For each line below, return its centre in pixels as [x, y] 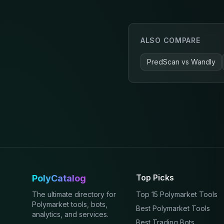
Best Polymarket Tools [173, 208]
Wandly [203, 62]
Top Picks [155, 178]
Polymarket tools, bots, [70, 204]
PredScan [163, 62]
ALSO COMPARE [170, 40]
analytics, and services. [70, 214]
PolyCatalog [59, 178]
